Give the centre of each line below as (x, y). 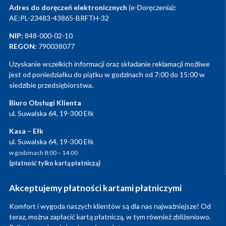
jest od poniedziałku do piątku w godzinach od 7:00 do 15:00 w (107, 75)
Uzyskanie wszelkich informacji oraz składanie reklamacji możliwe (109, 64)
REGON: (23, 46)
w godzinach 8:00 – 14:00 (43, 153)
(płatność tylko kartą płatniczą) (55, 163)
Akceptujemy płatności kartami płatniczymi (95, 188)
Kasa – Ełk (26, 131)
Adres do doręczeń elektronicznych (69, 8)
